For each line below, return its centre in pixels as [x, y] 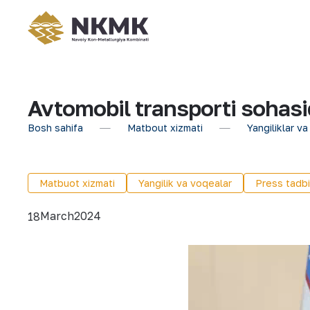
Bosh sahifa [55, 128]
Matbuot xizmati [77, 183]
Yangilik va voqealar [185, 183]
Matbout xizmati [165, 128]
